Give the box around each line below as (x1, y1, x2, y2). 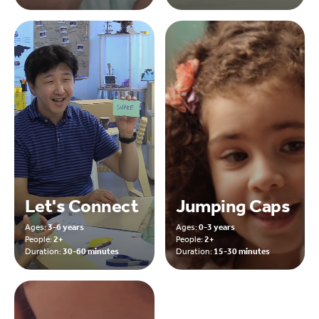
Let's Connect (25, 194, 139, 217)
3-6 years (48, 221, 84, 232)
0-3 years (198, 221, 235, 232)
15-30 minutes (213, 246, 270, 256)
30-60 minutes (63, 246, 119, 256)
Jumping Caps (175, 194, 291, 217)
